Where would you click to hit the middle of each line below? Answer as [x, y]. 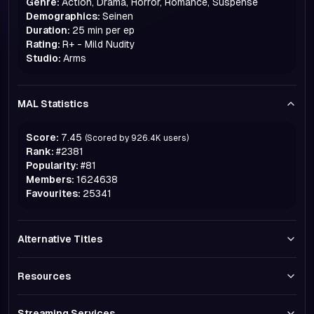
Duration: [48, 30]
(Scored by [107, 138]
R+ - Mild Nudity [99, 44]
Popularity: [52, 165]
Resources [44, 276]
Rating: [43, 44]
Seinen [118, 16]
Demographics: [63, 16]
